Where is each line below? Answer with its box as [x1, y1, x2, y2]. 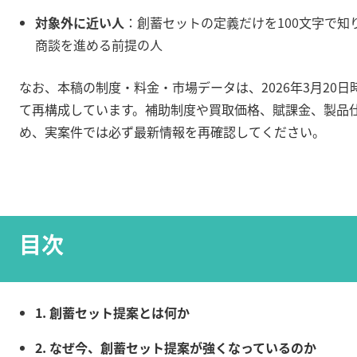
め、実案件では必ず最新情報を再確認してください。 [19, 121, 325, 141]
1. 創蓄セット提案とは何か [35, 303, 190, 323]
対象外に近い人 [35, 12, 124, 32]
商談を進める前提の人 [35, 34, 163, 54]
